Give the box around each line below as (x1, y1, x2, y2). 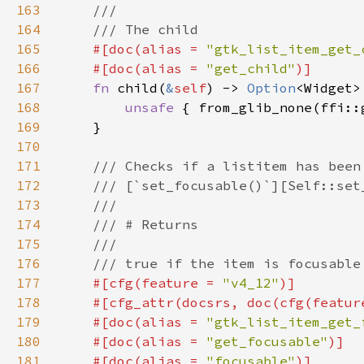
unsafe (125, 99, 182, 115)
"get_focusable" (206, 333, 328, 349)
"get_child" (206, 60, 296, 76)
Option (247, 80, 296, 96)
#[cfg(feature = (93, 275, 223, 291)
